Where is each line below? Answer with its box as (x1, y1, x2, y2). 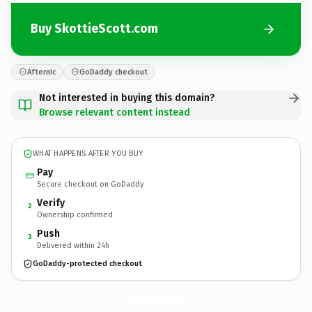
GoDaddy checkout (79, 67, 148, 77)
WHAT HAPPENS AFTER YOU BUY (33, 149, 143, 158)
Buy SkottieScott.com (31, 21, 158, 36)
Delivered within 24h (37, 240, 109, 250)
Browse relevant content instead (39, 106, 190, 118)
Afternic (27, 67, 56, 77)
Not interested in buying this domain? (39, 91, 214, 104)
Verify (37, 196, 65, 209)
